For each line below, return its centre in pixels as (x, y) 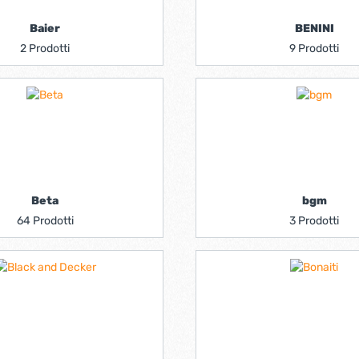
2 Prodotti (45, 48)
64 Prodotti (45, 221)
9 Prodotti (314, 48)
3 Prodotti (314, 221)
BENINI (314, 28)
